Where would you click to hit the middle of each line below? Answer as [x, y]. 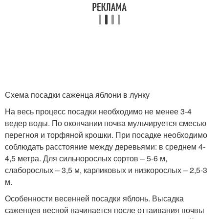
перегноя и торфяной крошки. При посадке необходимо [106, 135]
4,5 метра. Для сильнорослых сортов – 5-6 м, [86, 158]
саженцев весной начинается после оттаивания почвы [105, 210]
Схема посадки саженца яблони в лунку [77, 95]
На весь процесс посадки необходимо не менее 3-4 [98, 111]
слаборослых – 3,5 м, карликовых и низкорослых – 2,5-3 [106, 170]
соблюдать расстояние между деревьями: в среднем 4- [105, 146]
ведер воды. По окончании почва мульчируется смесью [106, 123]
